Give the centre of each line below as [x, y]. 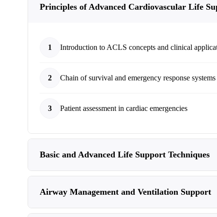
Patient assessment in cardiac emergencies [124, 108]
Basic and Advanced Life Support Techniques [125, 155]
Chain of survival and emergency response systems [138, 78]
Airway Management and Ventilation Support [125, 192]
